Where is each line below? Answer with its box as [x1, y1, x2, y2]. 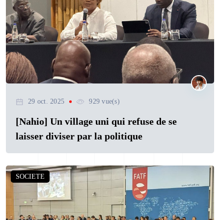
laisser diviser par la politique [16, 131, 142, 142]
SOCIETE [16, 173, 45, 181]
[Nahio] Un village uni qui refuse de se [16, 116, 177, 127]
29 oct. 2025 [28, 98, 65, 106]
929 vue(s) [89, 98, 120, 106]
